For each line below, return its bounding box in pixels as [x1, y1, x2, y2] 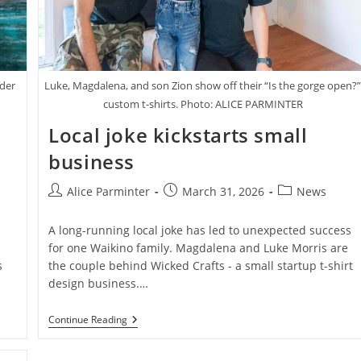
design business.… [48, 275, 149, 291]
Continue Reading [48, 312, 128, 326]
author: [48, 199, 88, 215]
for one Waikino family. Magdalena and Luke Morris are [48, 239, 349, 255]
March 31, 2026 [182, 183, 265, 199]
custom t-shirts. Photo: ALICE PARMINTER [102, 96, 303, 111]
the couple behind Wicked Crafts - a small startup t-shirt [48, 257, 354, 273]
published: [163, 199, 222, 215]
